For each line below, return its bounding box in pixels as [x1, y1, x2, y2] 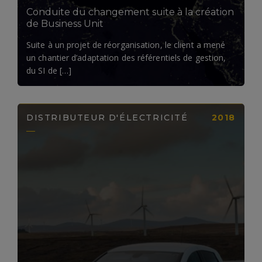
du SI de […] [26, 65, 72, 77]
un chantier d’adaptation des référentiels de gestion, [26, 52, 226, 64]
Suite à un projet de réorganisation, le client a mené [26, 39, 226, 51]
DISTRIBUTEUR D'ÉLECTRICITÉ [26, 112, 188, 123]
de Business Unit [26, 18, 104, 30]
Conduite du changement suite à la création [26, 6, 234, 18]
